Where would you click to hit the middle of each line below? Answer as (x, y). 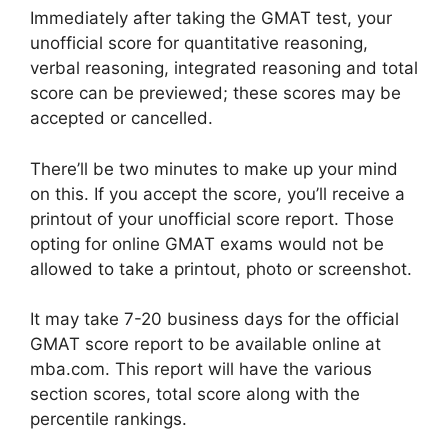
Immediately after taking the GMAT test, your (211, 18)
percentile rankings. (108, 419)
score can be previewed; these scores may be (215, 93)
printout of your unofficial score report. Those (212, 218)
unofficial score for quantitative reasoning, (199, 43)
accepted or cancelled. (121, 118)
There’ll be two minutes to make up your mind (214, 168)
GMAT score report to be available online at (205, 344)
